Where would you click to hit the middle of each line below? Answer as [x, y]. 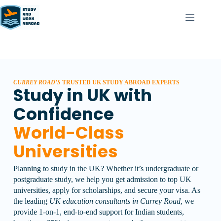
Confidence [63, 114]
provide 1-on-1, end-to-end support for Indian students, [98, 212]
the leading [31, 201]
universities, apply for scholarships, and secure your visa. [101, 190]
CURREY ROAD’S [37, 82]
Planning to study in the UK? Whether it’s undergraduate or [106, 168]
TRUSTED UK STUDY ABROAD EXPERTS [121, 82]
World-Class [69, 133]
